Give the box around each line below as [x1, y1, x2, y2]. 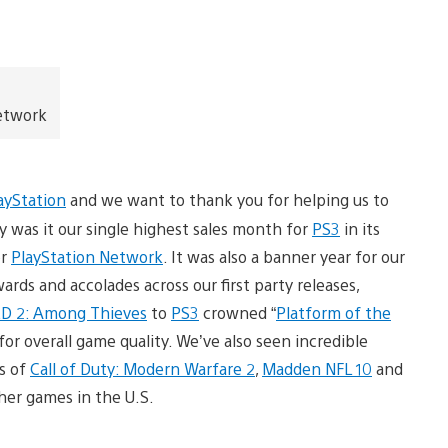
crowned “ [199, 301, 276, 323]
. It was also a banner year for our [163, 245, 405, 267]
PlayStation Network [11, 245, 163, 267]
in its [340, 217, 380, 239]
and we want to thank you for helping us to [66, 188, 389, 210]
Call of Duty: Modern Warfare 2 [30, 357, 255, 379]
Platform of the [276, 301, 391, 323]
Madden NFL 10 [262, 357, 372, 379]
